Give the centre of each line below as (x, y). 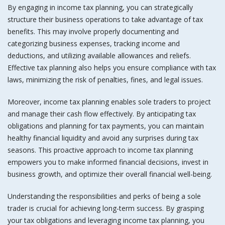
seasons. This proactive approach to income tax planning (100, 150)
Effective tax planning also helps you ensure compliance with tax (112, 68)
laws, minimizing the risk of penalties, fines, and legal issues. (105, 80)
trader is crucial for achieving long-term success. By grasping (106, 208)
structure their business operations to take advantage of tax (105, 19)
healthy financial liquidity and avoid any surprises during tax (103, 138)
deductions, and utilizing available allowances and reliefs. (99, 55)
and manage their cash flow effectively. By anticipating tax (102, 114)
